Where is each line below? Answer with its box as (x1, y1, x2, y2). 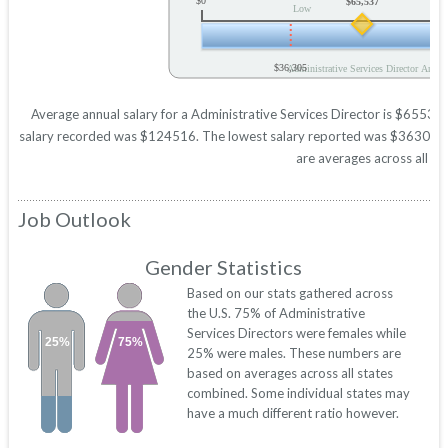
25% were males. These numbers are (186, 345, 401, 362)
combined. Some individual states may (186, 385, 410, 402)
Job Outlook (17, 207, 131, 232)
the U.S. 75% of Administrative (186, 305, 365, 322)
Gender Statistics (144, 255, 302, 280)
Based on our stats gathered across (186, 285, 393, 302)
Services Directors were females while (186, 325, 406, 342)
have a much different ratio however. (186, 405, 399, 422)
